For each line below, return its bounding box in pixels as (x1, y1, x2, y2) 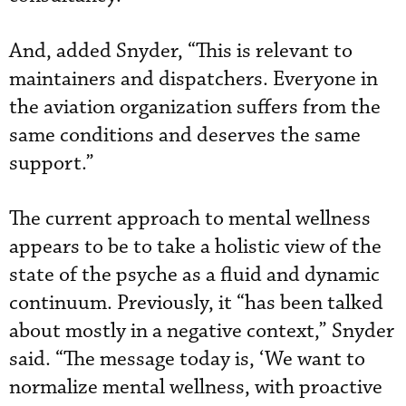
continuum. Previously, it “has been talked (9, 289, 383, 316)
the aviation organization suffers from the (9, 93, 381, 121)
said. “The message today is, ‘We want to (9, 345, 365, 372)
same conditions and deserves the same (9, 121, 361, 149)
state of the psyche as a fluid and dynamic (9, 261, 380, 288)
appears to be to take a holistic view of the (9, 233, 382, 260)
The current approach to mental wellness (9, 205, 371, 232)
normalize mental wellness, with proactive (9, 373, 382, 401)
